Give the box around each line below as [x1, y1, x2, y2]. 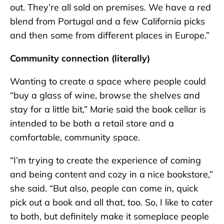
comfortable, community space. [10, 131, 140, 143]
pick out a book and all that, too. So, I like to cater [10, 196, 213, 208]
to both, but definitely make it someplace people [10, 210, 209, 222]
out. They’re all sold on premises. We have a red [10, 1, 211, 13]
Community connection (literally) [10, 52, 150, 64]
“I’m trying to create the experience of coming [10, 154, 201, 166]
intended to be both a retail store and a [10, 117, 174, 129]
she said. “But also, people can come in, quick [10, 182, 198, 194]
